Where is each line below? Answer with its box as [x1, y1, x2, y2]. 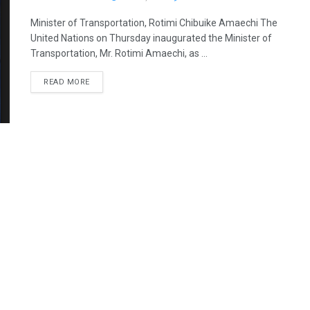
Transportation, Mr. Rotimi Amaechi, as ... [30, 48, 208, 59]
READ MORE [44, 77, 90, 86]
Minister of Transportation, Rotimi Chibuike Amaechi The [30, 17, 277, 28]
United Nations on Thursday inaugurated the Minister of [30, 33, 272, 44]
